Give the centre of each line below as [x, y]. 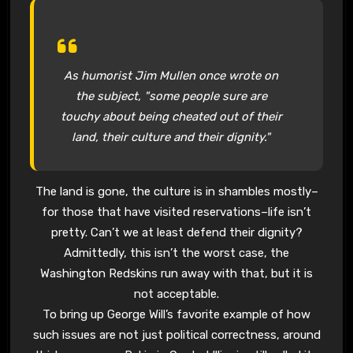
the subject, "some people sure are [171, 96]
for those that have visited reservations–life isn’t [176, 212]
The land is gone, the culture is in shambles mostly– [176, 191]
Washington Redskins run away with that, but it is [176, 273]
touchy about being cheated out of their [171, 116]
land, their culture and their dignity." [171, 137]
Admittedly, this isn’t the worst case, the [176, 253]
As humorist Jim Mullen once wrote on [171, 75]
